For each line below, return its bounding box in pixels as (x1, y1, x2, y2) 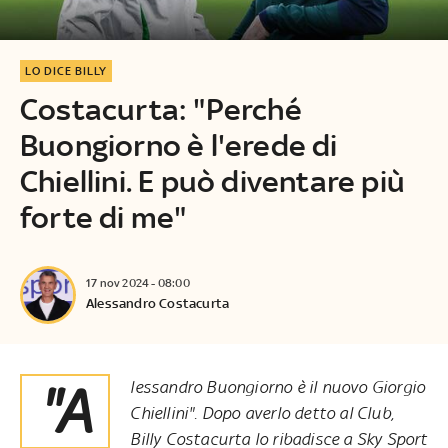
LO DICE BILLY (24, 63, 107, 78)
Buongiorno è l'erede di (19, 127, 338, 163)
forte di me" (19, 199, 187, 235)
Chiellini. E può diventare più (19, 163, 405, 199)
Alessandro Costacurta (85, 296, 230, 312)
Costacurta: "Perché (19, 91, 302, 127)
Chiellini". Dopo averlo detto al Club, (130, 402, 394, 423)
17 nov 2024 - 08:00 (85, 276, 190, 291)
